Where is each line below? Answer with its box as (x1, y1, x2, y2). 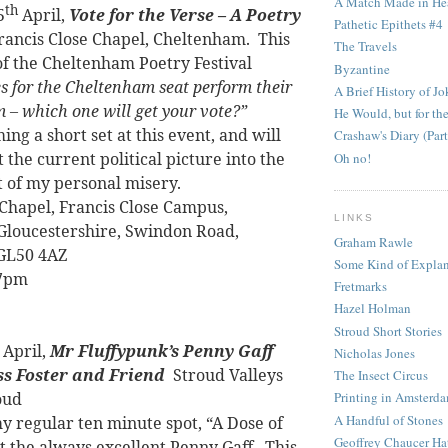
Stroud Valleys (173, 364, 283, 387)
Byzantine (334, 59, 390, 78)
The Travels (334, 37, 397, 56)
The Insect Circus (334, 366, 428, 385)
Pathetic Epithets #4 (334, 15, 443, 34)
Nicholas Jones (334, 343, 415, 362)
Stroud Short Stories (334, 321, 442, 340)
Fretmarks (334, 277, 387, 296)
